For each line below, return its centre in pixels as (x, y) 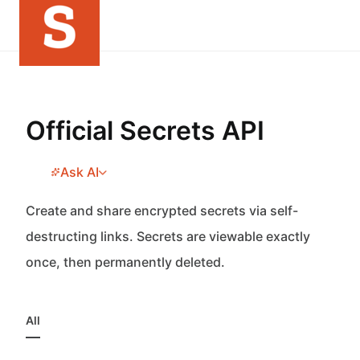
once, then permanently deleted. (125, 262)
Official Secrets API (145, 131)
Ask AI (80, 172)
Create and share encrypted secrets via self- (162, 211)
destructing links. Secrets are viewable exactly (168, 236)
